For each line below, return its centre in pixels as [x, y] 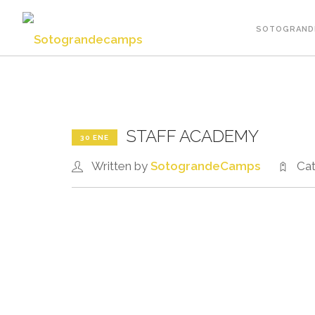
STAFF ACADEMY [192, 136]
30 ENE [95, 137]
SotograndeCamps [205, 166]
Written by [121, 166]
